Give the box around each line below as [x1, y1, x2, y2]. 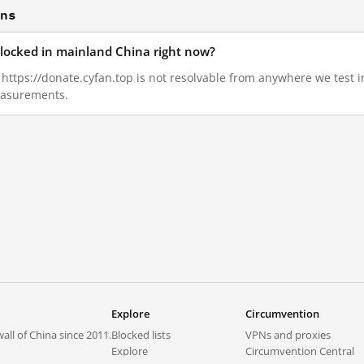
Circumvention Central [245, 344, 354, 358]
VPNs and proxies [245, 327, 331, 342]
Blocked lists [111, 327, 171, 342]
